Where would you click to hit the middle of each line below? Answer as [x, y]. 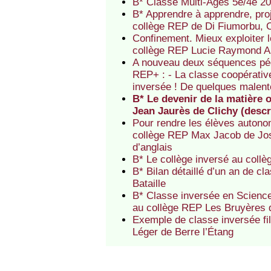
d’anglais [153, 148]
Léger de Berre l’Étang [183, 232]
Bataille [149, 184]
